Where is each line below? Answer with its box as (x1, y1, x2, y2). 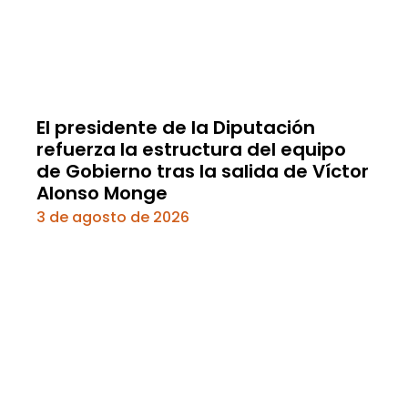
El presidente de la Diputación (36, 114, 315, 140)
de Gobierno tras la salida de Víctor (36, 158, 369, 184)
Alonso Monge (36, 179, 168, 206)
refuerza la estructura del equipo (36, 136, 346, 162)
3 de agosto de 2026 (36, 206, 189, 228)
